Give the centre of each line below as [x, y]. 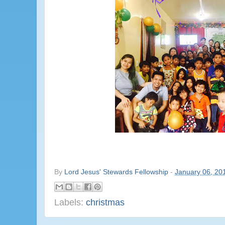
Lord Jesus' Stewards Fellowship [117, 172]
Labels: [70, 202]
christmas [105, 202]
